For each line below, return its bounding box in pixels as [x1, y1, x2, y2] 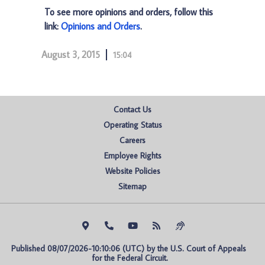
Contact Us [114, 104, 151, 115]
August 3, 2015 [41, 49, 100, 60]
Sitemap [118, 181, 147, 192]
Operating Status [103, 119, 162, 130]
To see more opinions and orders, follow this [44, 6, 213, 18]
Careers [119, 135, 146, 146]
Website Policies [105, 166, 160, 176]
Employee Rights [104, 150, 161, 161]
